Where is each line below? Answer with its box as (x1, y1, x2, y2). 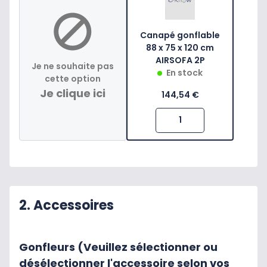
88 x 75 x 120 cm (146, 41, 214, 54)
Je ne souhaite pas (32, 60, 114, 72)
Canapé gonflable (140, 29, 220, 41)
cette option (45, 72, 101, 85)
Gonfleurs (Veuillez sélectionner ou (19, 239, 218, 254)
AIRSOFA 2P (155, 54, 205, 66)
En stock (166, 66, 203, 79)
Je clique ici (40, 85, 105, 101)
